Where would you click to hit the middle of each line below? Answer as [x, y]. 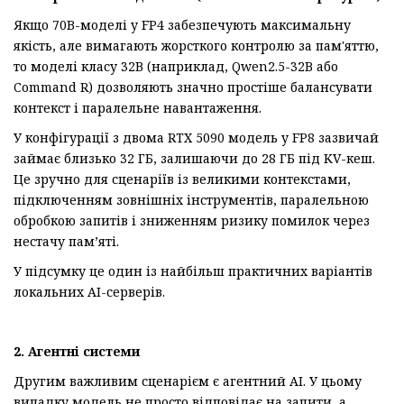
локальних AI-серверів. [89, 292]
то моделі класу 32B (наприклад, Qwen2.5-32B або [176, 67]
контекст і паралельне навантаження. [138, 108]
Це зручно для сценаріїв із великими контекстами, [182, 179]
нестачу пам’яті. [66, 242]
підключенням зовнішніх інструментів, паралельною [191, 200]
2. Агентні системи [77, 352]
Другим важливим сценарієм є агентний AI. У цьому [188, 381]
